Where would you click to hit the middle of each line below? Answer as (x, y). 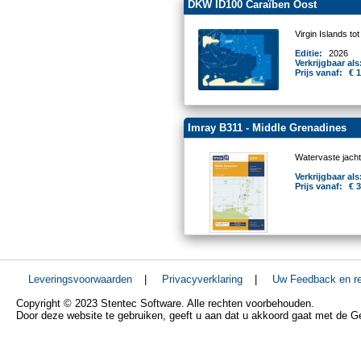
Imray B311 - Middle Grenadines (267, 128)
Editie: (309, 54)
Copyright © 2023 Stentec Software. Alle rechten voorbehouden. (165, 303)
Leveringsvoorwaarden (80, 279)
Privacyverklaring (202, 279)
